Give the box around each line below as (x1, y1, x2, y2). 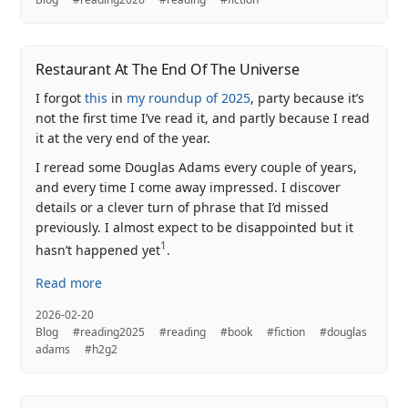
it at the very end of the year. (36, 128, 211, 147)
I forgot (36, 88, 86, 107)
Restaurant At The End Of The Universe (36, 59, 300, 80)
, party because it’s (250, 88, 365, 107)
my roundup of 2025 (127, 88, 251, 107)
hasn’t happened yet (36, 240, 161, 259)
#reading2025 (73, 323, 146, 340)
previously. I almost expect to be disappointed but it (36, 219, 354, 237)
